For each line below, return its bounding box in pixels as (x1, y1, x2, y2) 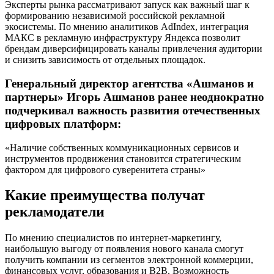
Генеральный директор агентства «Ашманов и (5, 76, 254, 90)
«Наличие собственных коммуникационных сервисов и (5, 142, 239, 153)
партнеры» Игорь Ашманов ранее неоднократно (5, 90, 264, 103)
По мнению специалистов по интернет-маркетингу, (5, 232, 221, 243)
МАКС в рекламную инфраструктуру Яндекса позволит (5, 32, 240, 43)
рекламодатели (5, 204, 105, 220)
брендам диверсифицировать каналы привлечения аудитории (5, 43, 262, 54)
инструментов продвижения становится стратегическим (5, 153, 241, 164)
